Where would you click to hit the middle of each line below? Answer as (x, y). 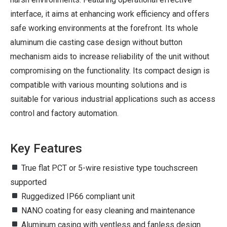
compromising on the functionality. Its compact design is (110, 70)
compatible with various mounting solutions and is (99, 85)
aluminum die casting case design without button (96, 42)
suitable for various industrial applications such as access (113, 99)
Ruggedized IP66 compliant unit (77, 196)
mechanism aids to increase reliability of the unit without (110, 56)
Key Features (46, 148)
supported (28, 182)
